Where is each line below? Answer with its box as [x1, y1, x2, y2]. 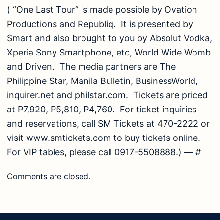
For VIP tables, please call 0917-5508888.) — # [7, 146, 201, 157]
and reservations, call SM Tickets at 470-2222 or [7, 118, 210, 129]
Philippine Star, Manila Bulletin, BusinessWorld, [7, 75, 198, 86]
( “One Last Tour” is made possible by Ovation [7, 4, 197, 15]
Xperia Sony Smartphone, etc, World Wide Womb [7, 47, 211, 57]
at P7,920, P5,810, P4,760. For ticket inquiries [7, 104, 196, 114]
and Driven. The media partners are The [7, 61, 176, 72]
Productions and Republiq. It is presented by [7, 18, 193, 29]
